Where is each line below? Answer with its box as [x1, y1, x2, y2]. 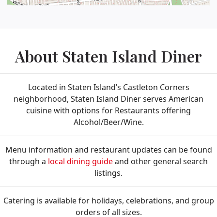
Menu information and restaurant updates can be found [5, 144, 212, 155]
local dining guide [48, 156, 113, 167]
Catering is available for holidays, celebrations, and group [3, 195, 214, 206]
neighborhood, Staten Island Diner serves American [14, 93, 203, 105]
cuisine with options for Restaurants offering [26, 105, 191, 116]
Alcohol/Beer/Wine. [73, 117, 144, 128]
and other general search [113, 156, 208, 167]
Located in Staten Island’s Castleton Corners [28, 82, 189, 93]
